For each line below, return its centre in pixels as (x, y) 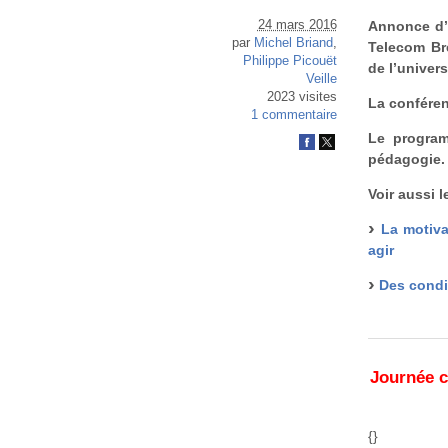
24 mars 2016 (297, 24)
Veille (321, 78)
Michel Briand (293, 42)
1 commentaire (293, 114)
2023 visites (301, 96)
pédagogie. (407, 158)
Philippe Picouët (289, 60)
